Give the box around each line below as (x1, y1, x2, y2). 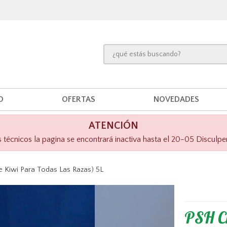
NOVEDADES (153, 94, 199, 104)
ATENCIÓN (89, 120, 138, 131)
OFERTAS (61, 94, 95, 104)
